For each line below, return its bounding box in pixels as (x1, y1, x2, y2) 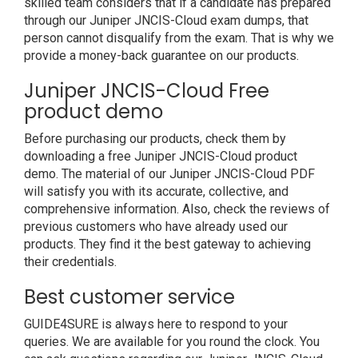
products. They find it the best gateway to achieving (24, 237, 311, 252)
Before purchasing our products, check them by (24, 131, 286, 146)
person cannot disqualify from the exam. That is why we (24, 30, 334, 46)
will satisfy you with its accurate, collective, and (24, 184, 288, 199)
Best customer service (24, 284, 235, 310)
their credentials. (24, 254, 117, 269)
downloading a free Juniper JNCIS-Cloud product (24, 149, 297, 164)
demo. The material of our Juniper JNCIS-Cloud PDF (24, 166, 315, 181)
